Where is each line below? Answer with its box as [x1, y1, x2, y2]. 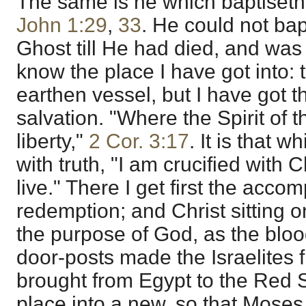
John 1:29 [16, 13, 107, 36]
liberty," [16, 129, 89, 152]
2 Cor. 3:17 [89, 129, 189, 152]
